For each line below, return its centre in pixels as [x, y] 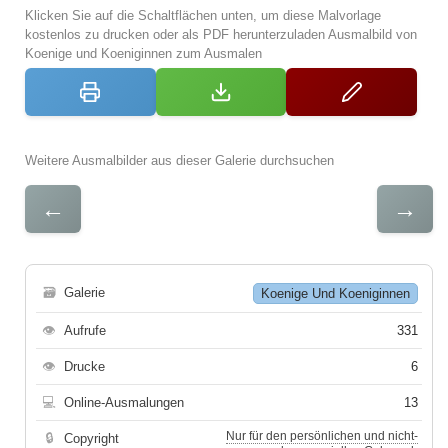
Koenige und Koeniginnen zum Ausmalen [143, 53]
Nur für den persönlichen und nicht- [322, 435]
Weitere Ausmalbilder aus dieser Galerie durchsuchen [179, 160]
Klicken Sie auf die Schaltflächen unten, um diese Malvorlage [203, 15]
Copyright [91, 438]
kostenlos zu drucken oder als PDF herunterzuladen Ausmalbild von [221, 34]
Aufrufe [85, 330]
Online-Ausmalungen [124, 402]
